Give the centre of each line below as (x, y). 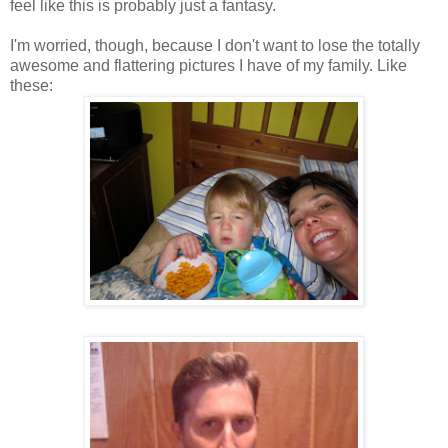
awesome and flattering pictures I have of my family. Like (208, 65)
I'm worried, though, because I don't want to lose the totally (215, 45)
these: (31, 85)
